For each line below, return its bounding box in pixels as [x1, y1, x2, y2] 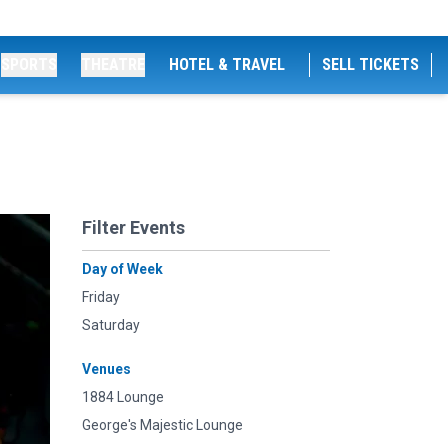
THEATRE [81, 55, 145, 74]
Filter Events [82, 217, 185, 238]
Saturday [82, 317, 140, 333]
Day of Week [82, 261, 163, 277]
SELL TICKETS [322, 55, 419, 74]
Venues [82, 361, 131, 377]
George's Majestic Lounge [82, 417, 243, 433]
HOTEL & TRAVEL [169, 55, 285, 74]
